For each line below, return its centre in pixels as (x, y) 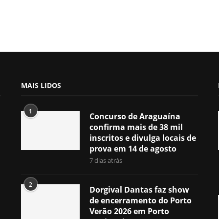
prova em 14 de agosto (133, 148)
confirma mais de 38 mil (136, 127)
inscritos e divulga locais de (142, 138)
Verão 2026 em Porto (129, 211)
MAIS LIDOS (41, 85)
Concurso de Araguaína (135, 116)
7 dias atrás (106, 160)
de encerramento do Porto (140, 200)
